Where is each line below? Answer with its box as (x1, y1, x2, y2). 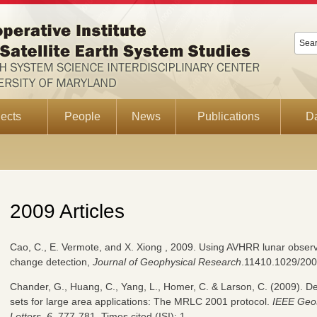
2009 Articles (10, 200, 125, 222)
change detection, (10, 255, 93, 267)
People (64, 110, 100, 122)
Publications (197, 110, 260, 122)
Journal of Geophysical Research (93, 255, 241, 267)
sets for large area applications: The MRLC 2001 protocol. (10, 295, 272, 307)
